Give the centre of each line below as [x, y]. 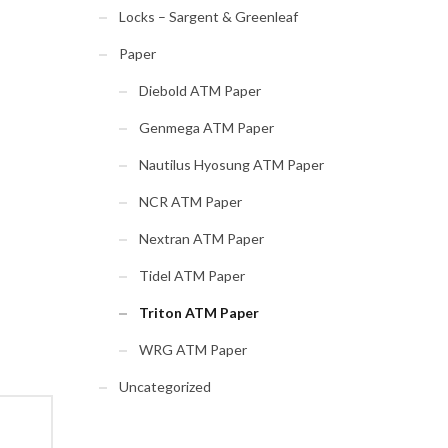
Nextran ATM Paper [201, 238]
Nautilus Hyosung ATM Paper [231, 164]
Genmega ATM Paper [206, 127]
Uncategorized [164, 386]
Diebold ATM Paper [199, 90]
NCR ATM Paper [190, 201]
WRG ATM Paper [192, 349]
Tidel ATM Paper [191, 275]
